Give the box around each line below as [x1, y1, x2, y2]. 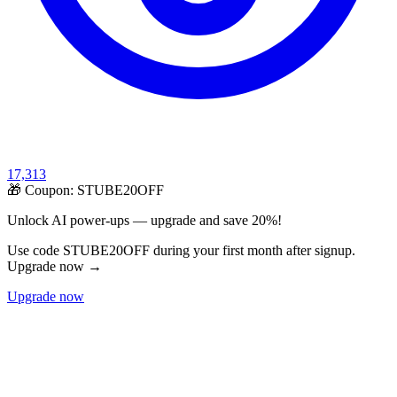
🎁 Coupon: [7, 183, 77, 198]
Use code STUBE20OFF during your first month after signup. [7, 243, 355, 259]
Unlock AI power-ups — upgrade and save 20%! [7, 213, 282, 229]
